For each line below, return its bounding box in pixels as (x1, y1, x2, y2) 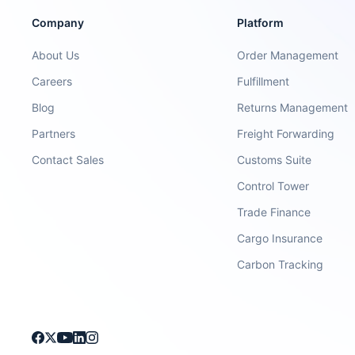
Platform (237, 16, 284, 29)
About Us (32, 48, 79, 62)
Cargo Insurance (237, 231, 323, 245)
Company (32, 16, 84, 29)
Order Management (237, 48, 339, 62)
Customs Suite (237, 153, 312, 166)
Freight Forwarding (237, 127, 335, 140)
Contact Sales (32, 153, 104, 166)
